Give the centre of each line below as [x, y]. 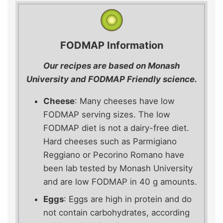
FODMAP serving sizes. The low [107, 115]
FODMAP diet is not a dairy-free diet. [116, 128]
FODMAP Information [111, 46]
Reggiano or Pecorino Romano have [114, 155]
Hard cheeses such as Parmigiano [110, 142]
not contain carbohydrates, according [116, 213]
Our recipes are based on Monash [111, 66]
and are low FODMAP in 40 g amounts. [120, 182]
